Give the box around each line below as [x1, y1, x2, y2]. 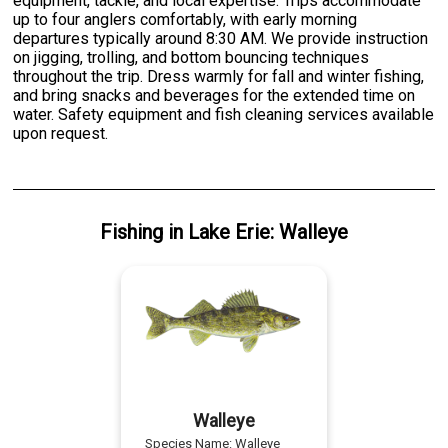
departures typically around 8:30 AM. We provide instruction [13, 28, 429, 48]
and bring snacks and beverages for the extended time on [13, 85, 416, 105]
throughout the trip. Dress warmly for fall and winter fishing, [13, 66, 425, 86]
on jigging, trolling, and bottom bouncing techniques [13, 47, 370, 67]
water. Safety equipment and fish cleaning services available [13, 104, 435, 124]
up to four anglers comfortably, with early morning [13, 9, 358, 29]
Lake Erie [187, 219, 270, 244]
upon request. [13, 123, 109, 143]
